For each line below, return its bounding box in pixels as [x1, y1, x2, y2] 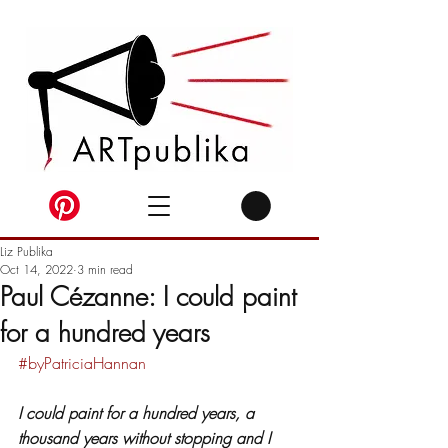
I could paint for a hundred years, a [18, 401, 259, 424]
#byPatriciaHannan [18, 351, 146, 374]
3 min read [77, 260, 133, 278]
